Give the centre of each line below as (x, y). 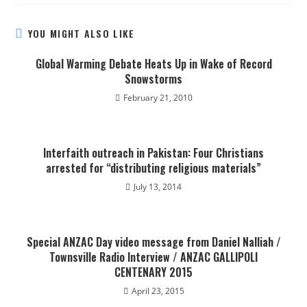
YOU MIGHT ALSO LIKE (81, 33)
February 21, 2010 (158, 98)
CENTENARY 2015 (153, 272)
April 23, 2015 (158, 291)
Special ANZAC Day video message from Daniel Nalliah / (153, 242)
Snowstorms (153, 79)
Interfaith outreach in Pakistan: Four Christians (153, 153)
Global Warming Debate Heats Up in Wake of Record (153, 64)
